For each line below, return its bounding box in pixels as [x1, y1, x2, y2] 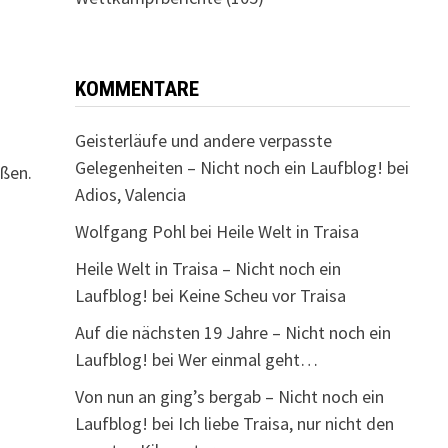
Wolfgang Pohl [74, 220, 186, 243]
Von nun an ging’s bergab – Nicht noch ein [74, 385, 384, 408]
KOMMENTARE [74, 77, 199, 101]
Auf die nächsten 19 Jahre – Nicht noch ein [74, 321, 391, 344]
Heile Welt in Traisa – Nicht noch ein [74, 257, 341, 280]
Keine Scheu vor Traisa [177, 284, 346, 307]
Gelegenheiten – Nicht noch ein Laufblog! [74, 156, 383, 179]
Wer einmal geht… [177, 348, 318, 371]
